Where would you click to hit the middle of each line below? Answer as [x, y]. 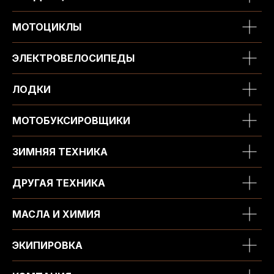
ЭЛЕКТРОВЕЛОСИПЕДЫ [73, 58]
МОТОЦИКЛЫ [47, 27]
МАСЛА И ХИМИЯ [56, 214]
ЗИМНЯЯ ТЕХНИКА [60, 151]
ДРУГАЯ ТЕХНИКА [59, 183]
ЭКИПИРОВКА [47, 245]
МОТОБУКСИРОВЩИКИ [71, 120]
